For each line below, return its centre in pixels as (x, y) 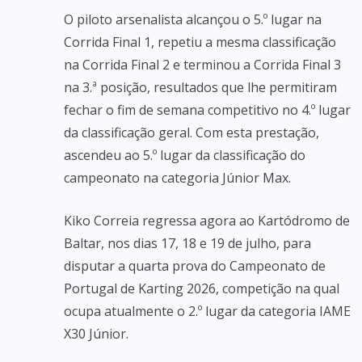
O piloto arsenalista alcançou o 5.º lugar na (193, 19)
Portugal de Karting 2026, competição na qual (202, 288)
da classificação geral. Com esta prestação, (192, 133)
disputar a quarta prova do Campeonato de (195, 266)
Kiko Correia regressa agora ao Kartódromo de (207, 221)
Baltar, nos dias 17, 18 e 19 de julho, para (187, 243)
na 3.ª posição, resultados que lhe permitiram (200, 87)
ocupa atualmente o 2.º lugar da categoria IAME (207, 311)
